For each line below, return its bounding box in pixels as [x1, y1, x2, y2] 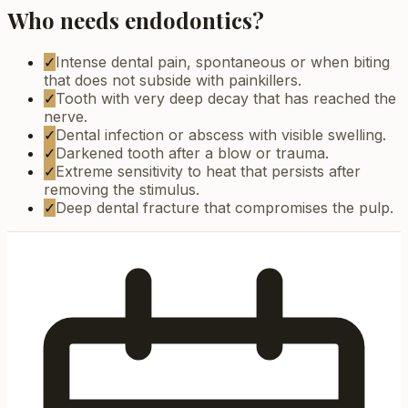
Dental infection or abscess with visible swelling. [56, 126, 386, 145]
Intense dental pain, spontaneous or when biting [56, 53, 390, 72]
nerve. [44, 107, 87, 127]
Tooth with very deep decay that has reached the [56, 89, 396, 108]
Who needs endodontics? [7, 5, 264, 36]
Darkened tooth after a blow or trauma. [56, 144, 329, 163]
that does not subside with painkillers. [44, 71, 301, 90]
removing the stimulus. [44, 180, 199, 199]
